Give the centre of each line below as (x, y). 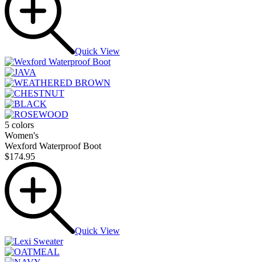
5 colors (19, 125)
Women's (22, 135)
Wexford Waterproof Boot (53, 146)
